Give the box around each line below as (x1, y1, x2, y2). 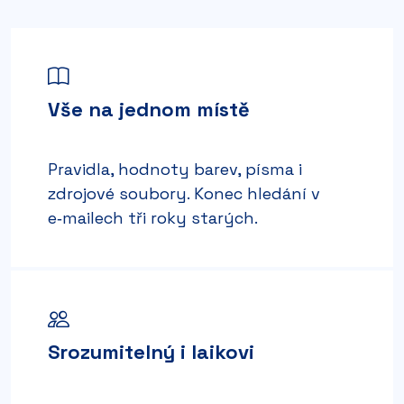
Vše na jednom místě (48, 96, 250, 122)
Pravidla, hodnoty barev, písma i (48, 158, 302, 179)
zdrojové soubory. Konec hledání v (48, 182, 320, 204)
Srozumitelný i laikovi (48, 338, 254, 364)
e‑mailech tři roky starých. (48, 207, 258, 228)
